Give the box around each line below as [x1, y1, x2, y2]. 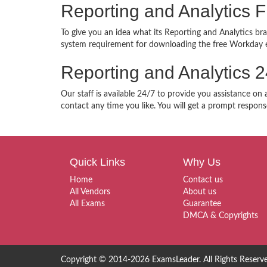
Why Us [183, 156, 221, 168]
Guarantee [183, 200, 221, 208]
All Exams [70, 200, 105, 208]
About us [183, 188, 216, 196]
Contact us [183, 176, 223, 184]
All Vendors [70, 188, 110, 196]
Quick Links [70, 156, 125, 168]
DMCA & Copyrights [183, 212, 258, 220]
